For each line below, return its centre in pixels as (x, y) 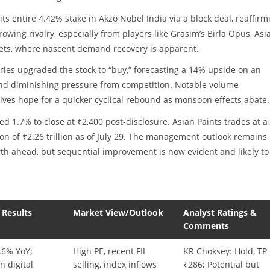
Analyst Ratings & (220, 212)
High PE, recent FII (109, 251)
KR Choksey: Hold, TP (225, 251)
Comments (206, 225)
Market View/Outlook (118, 212)
